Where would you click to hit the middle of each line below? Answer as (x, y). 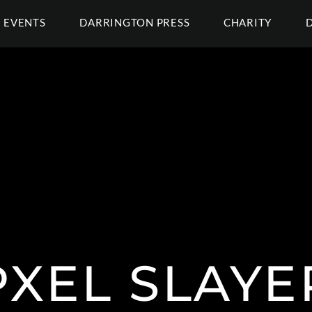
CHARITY (248, 22)
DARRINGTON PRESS (135, 22)
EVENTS (25, 22)
